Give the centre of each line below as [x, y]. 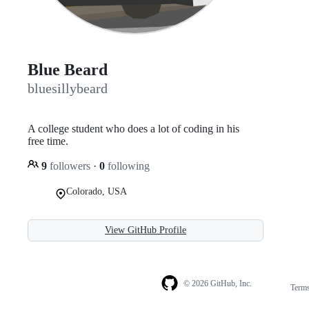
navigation [279, 301]
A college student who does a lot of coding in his [133, 128]
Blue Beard [68, 70]
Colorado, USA [97, 191]
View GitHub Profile [146, 230]
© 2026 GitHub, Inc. [217, 284]
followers [70, 166]
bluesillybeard [68, 89]
